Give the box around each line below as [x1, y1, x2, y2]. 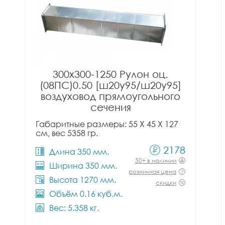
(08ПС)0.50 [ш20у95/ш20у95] [40, 79, 181, 91]
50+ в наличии [135, 157, 176, 164]
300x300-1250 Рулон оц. [53, 68, 168, 80]
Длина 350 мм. [49, 147, 109, 157]
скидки [156, 179, 176, 186]
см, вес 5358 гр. [36, 128, 98, 138]
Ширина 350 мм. [49, 161, 117, 171]
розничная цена [129, 168, 176, 175]
